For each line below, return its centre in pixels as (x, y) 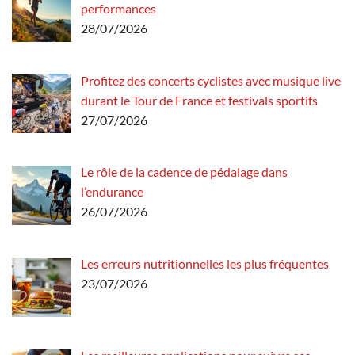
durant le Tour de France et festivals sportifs (199, 100)
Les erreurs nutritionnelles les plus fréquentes (205, 264)
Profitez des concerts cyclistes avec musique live (211, 80)
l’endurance (112, 192)
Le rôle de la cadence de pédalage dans (184, 172)
